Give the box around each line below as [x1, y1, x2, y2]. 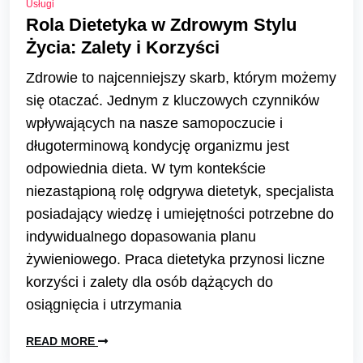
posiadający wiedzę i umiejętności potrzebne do [26, 206, 334, 223]
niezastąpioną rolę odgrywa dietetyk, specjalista [26, 183, 334, 200]
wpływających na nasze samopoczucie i [26, 115, 283, 132]
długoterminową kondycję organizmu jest [26, 138, 289, 155]
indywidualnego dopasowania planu [26, 228, 256, 246]
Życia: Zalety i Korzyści [26, 37, 220, 58]
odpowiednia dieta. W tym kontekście [26, 160, 266, 177]
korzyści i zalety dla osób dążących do [26, 274, 273, 291]
